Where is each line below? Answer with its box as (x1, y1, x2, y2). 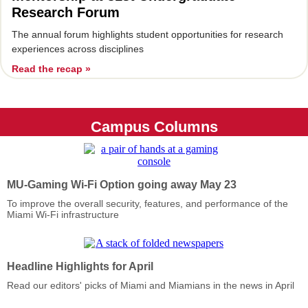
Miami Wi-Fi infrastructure (7, 209, 122, 220)
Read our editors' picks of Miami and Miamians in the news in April (7, 280, 297, 291)
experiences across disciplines (12, 43, 144, 54)
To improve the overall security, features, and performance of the (7, 198, 288, 209)
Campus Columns (90, 118, 218, 135)
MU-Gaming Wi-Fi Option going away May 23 (7, 179, 236, 190)
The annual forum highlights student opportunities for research (12, 29, 283, 40)
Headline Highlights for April (7, 261, 153, 272)
